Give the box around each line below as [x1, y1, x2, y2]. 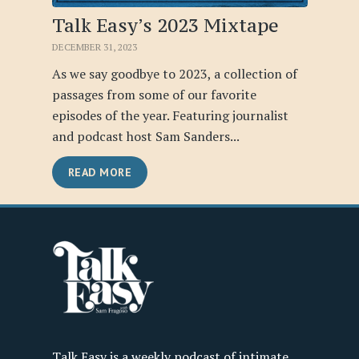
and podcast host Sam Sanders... [51, 127, 240, 145]
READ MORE [67, 165, 131, 179]
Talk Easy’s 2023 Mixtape [51, 13, 279, 37]
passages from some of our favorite [51, 85, 256, 103]
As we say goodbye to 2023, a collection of [51, 64, 297, 83]
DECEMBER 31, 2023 [51, 41, 137, 53]
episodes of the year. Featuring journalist [51, 106, 288, 124]
